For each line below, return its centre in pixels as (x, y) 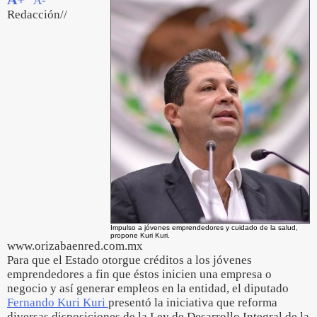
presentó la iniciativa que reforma (193, 302)
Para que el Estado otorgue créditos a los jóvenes (129, 260)
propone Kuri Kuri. (140, 235)
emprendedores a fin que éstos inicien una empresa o (139, 274)
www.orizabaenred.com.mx (75, 246)
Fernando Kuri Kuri (58, 302)
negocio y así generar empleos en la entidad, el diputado (148, 288)
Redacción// (37, 15)
